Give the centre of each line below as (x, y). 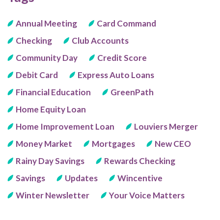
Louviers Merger (166, 126)
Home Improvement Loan (65, 126)
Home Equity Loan (51, 109)
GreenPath (132, 92)
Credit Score (122, 57)
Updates (81, 178)
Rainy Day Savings (50, 161)
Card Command (126, 23)
